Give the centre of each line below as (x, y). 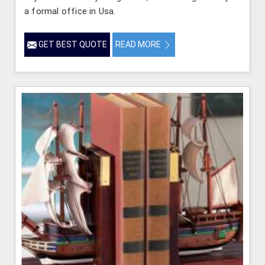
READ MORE (139, 44)
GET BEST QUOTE (72, 44)
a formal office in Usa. (70, 11)
